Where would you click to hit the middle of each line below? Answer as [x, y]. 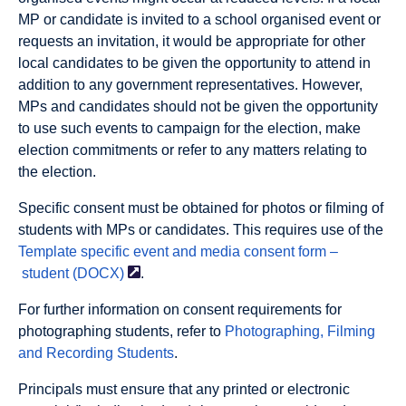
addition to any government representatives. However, [190, 84]
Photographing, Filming [300, 331]
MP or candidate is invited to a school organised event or [199, 19]
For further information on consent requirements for [180, 309]
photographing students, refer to [121, 331]
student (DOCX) [71, 273]
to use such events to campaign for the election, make [189, 128]
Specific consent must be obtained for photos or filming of [201, 208]
